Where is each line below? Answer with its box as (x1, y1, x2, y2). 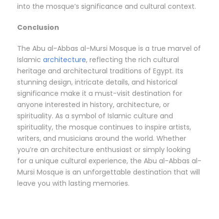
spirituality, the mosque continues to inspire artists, (17, 122, 191, 132)
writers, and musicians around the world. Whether (17, 133, 186, 144)
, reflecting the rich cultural (86, 55, 179, 65)
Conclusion (17, 22, 59, 33)
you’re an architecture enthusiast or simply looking (17, 145, 191, 155)
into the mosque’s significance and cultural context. (17, 1, 196, 12)
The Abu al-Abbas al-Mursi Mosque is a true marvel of (17, 44, 201, 54)
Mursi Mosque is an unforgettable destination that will (17, 167, 200, 177)
